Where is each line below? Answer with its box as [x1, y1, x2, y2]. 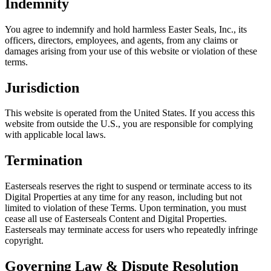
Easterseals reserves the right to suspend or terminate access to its [5, 181, 252, 192]
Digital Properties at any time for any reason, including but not [5, 192, 242, 203]
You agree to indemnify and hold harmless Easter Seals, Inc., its [5, 24, 247, 34]
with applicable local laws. [5, 129, 108, 140]
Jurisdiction [5, 79, 83, 96]
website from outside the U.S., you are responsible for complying [5, 119, 253, 129]
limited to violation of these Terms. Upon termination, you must [5, 203, 246, 214]
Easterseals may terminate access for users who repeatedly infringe [5, 224, 258, 235]
